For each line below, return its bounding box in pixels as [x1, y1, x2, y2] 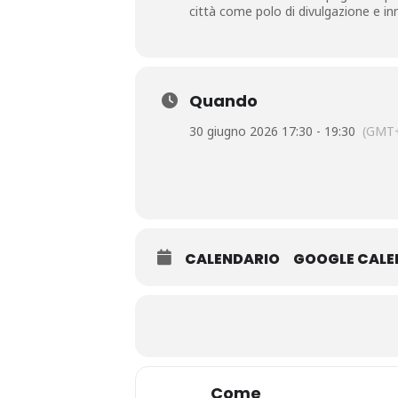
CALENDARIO [185, 249, 280, 269]
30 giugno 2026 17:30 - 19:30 [189, 123, 355, 139]
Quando [189, 90, 258, 112]
